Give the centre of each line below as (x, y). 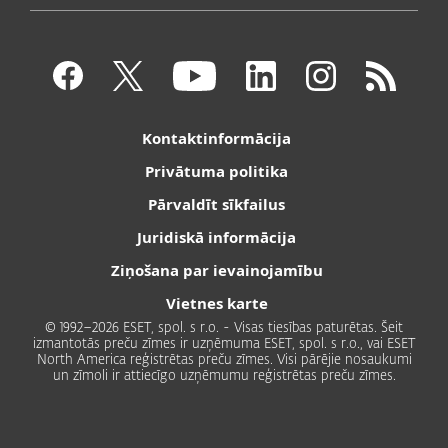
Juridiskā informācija (216, 236)
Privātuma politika (216, 170)
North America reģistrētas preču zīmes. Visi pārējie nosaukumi (224, 360)
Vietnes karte (216, 302)
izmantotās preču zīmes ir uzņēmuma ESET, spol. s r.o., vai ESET (224, 344)
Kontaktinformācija (216, 137)
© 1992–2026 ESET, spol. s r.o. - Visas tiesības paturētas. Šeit (224, 328)
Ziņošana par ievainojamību (216, 269)
